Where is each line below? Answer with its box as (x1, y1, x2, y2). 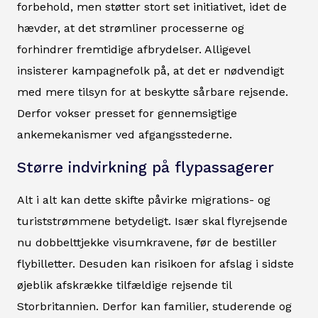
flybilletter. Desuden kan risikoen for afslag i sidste (17, 257, 294, 271)
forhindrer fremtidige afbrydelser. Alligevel (17, 43, 250, 57)
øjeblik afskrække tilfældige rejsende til (17, 278, 231, 292)
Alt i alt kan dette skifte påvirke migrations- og (17, 193, 270, 207)
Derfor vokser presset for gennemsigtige (17, 106, 237, 121)
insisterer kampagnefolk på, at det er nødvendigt (17, 64, 284, 78)
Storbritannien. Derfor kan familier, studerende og (17, 300, 292, 314)
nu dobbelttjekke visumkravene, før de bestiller (17, 236, 277, 250)
